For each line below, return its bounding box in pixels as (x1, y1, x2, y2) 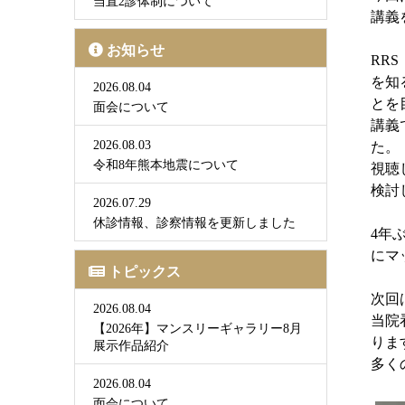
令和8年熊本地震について (93, 158, 239, 172)
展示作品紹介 (93, 339, 169, 353)
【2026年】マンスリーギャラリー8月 (93, 322, 302, 335)
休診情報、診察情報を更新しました (93, 216, 296, 230)
